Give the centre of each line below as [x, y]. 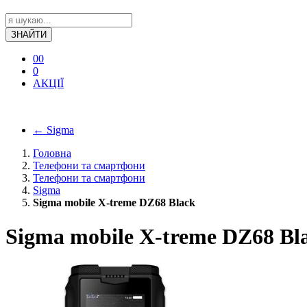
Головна [52, 153]
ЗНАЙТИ [29, 35]
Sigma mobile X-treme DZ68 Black [114, 203]
